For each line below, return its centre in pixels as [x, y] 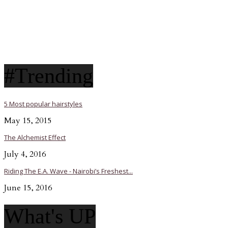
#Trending [49, 76]
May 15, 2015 [28, 120]
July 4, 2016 [25, 154]
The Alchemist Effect [35, 137]
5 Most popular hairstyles [43, 104]
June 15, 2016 [28, 188]
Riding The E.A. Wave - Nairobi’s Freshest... [68, 171]
